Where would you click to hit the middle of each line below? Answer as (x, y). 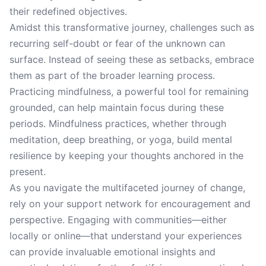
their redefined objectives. (68, 11)
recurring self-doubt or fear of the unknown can (117, 43)
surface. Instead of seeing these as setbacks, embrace (132, 59)
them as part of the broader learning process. (112, 75)
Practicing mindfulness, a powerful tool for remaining (129, 91)
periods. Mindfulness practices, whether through (118, 123)
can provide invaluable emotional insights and (113, 252)
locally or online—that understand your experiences (126, 236)
